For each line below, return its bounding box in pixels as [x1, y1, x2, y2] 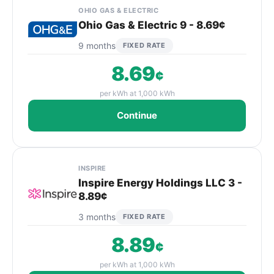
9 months [78, 40, 116, 51]
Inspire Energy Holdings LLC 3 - [78, 177, 242, 189]
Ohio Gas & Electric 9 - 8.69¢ [78, 19, 225, 31]
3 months [78, 211, 116, 222]
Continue [117, 109, 157, 121]
